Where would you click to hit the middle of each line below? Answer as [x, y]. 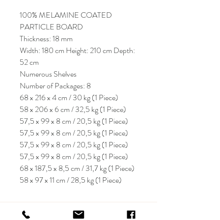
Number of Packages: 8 [55, 86]
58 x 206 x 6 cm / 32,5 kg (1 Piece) [73, 109]
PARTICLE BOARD [51, 27]
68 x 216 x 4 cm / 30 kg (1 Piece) [69, 97]
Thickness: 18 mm [46, 39]
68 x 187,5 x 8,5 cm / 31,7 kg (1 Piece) [77, 168]
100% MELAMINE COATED [66, 15]
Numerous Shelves [48, 74]
